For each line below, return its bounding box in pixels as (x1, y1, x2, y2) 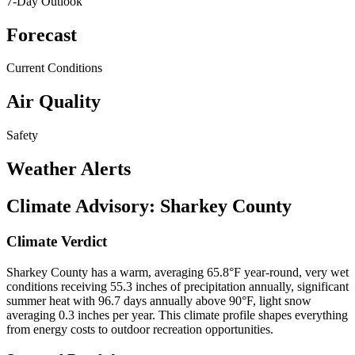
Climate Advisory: (6, 196, 160, 217)
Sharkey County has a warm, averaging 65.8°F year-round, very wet (6, 265, 349, 279)
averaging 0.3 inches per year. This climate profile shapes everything (6, 307, 348, 322)
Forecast (6, 24, 77, 45)
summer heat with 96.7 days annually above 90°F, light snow (6, 293, 311, 307)
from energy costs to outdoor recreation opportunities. (6, 322, 273, 336)
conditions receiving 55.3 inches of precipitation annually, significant (6, 279, 349, 293)
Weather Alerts (6, 158, 131, 180)
